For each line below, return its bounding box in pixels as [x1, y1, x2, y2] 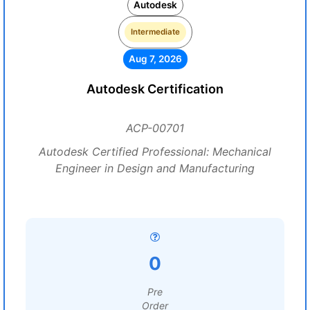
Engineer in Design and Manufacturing [55, 161, 255, 175]
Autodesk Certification [86, 82, 224, 96]
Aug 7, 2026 [128, 53, 182, 64]
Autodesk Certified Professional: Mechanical [39, 145, 271, 158]
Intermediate [130, 27, 180, 37]
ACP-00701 [126, 121, 184, 135]
